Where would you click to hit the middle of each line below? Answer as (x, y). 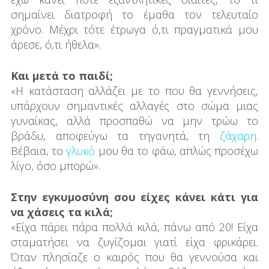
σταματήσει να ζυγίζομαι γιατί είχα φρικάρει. (134, 242)
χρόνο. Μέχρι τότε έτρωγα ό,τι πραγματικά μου (134, 30)
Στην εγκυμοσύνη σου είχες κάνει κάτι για (134, 197)
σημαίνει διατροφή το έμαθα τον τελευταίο (134, 15)
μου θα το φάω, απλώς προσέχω (177, 151)
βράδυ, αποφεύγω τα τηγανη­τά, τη (115, 136)
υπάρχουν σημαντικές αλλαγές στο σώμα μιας (134, 106)
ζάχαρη (238, 136)
